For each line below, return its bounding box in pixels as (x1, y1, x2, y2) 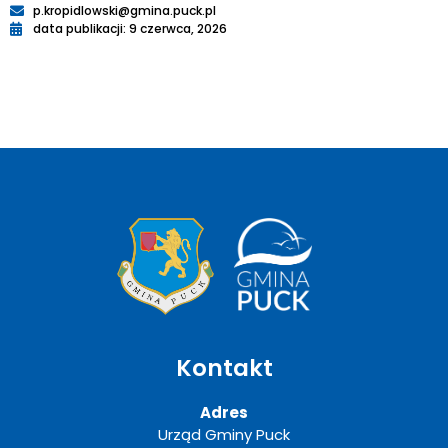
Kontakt (175, 352, 273, 385)
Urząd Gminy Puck (158, 424, 290, 446)
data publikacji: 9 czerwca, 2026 (32, 20, 227, 38)
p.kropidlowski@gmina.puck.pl (32, 2, 216, 20)
